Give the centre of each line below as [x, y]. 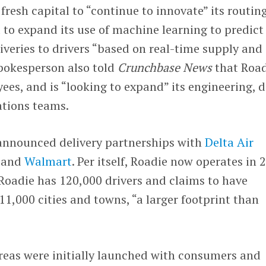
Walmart [48, 161]
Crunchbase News [165, 67]
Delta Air [228, 142]
